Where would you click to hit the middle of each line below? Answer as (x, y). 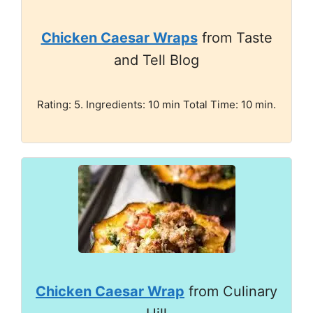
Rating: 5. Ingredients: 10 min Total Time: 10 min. (156, 104)
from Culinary (231, 291)
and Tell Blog (156, 60)
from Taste (235, 38)
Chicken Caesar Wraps (119, 38)
